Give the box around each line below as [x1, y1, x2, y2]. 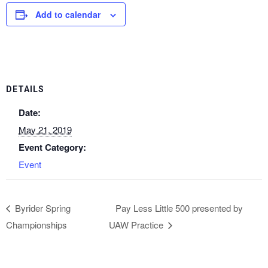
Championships [6, 218, 67, 232]
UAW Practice [109, 218, 166, 232]
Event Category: [19, 141, 86, 154]
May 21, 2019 [19, 123, 72, 136]
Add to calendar [35, 8, 100, 20]
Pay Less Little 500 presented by [115, 202, 243, 215]
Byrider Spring [13, 202, 71, 215]
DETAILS [6, 84, 44, 94]
